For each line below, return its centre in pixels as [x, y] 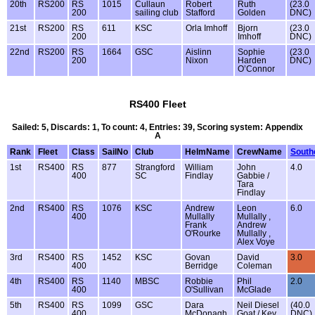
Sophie [251, 52]
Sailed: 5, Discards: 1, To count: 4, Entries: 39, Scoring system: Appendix [157, 127]
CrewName [259, 152]
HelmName [207, 152]
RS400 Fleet [157, 104]
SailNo [115, 152]
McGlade [254, 289]
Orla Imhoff [206, 28]
